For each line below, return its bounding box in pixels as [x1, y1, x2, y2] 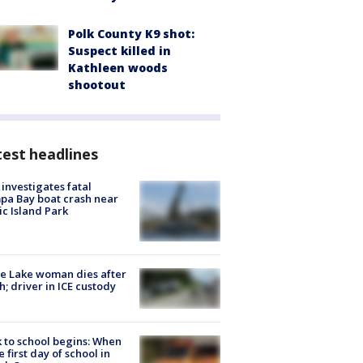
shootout [68, 76, 126, 92]
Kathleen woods [68, 59, 168, 75]
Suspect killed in [68, 42, 171, 58]
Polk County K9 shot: [68, 25, 194, 41]
